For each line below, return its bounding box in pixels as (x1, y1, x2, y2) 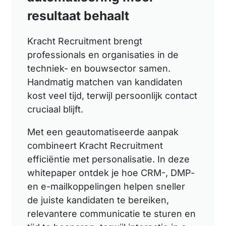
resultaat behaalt (27, 8, 130, 23)
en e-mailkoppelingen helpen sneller (27, 181, 186, 192)
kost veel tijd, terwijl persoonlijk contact (27, 90, 198, 101)
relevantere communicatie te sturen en (27, 208, 196, 219)
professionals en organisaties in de (27, 49, 179, 60)
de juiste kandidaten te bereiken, (27, 194, 169, 205)
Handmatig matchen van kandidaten (27, 76, 183, 87)
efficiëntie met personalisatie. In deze (27, 153, 190, 164)
